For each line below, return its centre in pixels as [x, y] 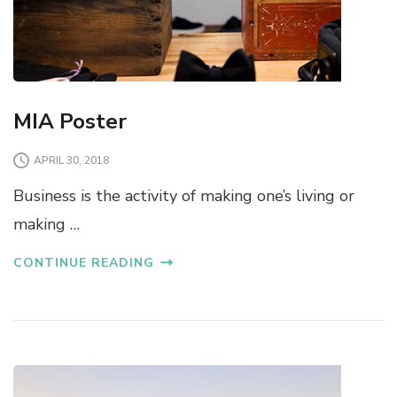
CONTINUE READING [84, 263]
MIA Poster [70, 122]
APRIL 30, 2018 [71, 160]
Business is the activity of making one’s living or [184, 196]
